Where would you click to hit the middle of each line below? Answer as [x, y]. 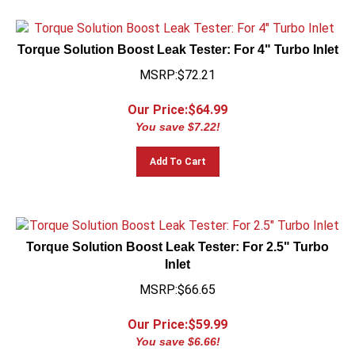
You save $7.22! [177, 120]
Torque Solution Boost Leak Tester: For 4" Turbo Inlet [177, 42]
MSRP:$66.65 [177, 282]
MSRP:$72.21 [177, 68]
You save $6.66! [177, 334]
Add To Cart [177, 155]
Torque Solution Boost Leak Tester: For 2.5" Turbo [177, 240]
